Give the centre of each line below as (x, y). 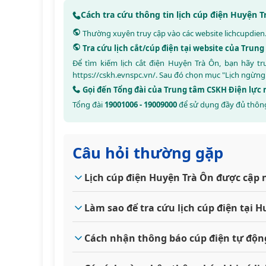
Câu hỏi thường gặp (148, 153)
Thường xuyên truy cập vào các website (153, 33)
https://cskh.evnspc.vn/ (114, 75)
